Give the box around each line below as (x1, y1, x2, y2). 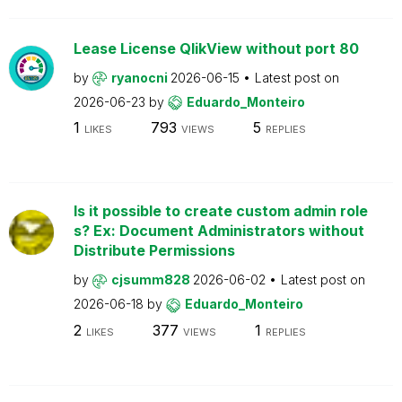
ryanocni (110, 69, 170, 85)
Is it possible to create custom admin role (73, 202, 368, 220)
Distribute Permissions (73, 241, 235, 259)
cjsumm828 (110, 272, 193, 287)
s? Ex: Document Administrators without (73, 222, 364, 240)
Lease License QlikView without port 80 (73, 39, 359, 57)
